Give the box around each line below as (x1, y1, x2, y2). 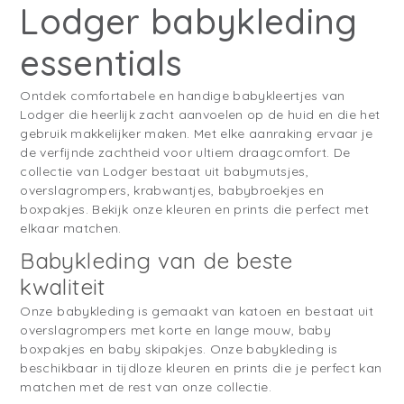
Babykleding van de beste (20, 246, 293, 275)
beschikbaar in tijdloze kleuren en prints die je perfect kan (20, 360, 382, 377)
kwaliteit (20, 272, 106, 301)
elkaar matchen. (20, 220, 126, 237)
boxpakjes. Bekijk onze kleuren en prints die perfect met (20, 201, 370, 218)
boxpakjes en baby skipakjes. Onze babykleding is (20, 341, 338, 358)
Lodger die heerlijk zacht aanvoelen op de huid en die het (20, 106, 381, 124)
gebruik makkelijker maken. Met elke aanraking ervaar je (20, 125, 373, 142)
